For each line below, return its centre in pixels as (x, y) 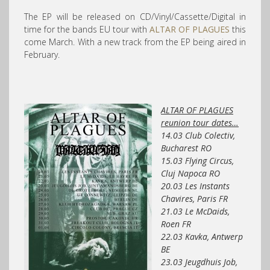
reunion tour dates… (200, 123)
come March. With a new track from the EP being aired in (135, 42)
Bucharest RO (186, 148)
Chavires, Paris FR (194, 199)
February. (42, 55)
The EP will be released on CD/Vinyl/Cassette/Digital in (135, 17)
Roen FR (176, 224)
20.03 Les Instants (195, 186)
